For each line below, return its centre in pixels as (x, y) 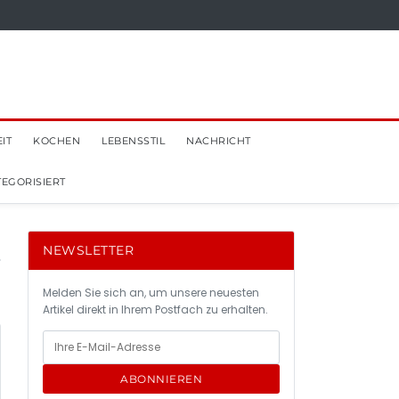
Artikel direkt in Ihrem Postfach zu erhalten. (155, 309)
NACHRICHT (219, 141)
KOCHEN (57, 141)
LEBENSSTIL (133, 141)
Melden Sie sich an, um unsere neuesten (151, 293)
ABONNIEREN (161, 379)
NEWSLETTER (88, 250)
